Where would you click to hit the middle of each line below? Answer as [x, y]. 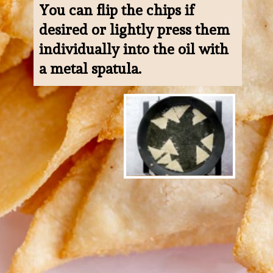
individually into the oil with [134, 49]
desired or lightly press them [135, 29]
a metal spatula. [90, 68]
